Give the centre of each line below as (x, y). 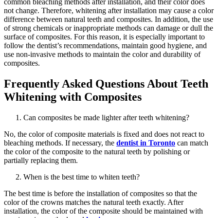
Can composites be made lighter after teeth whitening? (106, 117)
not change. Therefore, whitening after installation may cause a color (109, 10)
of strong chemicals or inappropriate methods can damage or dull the (109, 28)
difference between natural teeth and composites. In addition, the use (109, 19)
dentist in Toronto (146, 143)
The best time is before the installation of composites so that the (100, 193)
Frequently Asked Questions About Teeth (106, 83)
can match (192, 143)
